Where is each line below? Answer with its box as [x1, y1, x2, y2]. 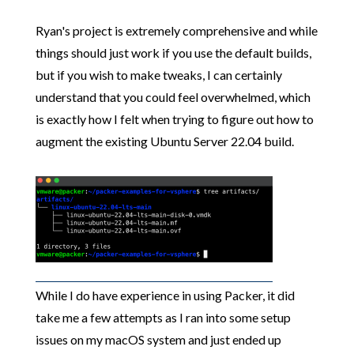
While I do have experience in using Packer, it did [35, 288, 295, 303]
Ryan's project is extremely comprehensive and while [35, 23, 318, 38]
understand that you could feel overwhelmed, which [35, 89, 311, 104]
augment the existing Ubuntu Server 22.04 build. [35, 134, 294, 149]
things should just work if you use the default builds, [35, 45, 311, 60]
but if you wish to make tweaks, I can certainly [35, 67, 282, 82]
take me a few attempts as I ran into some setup [35, 310, 291, 325]
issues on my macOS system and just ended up [35, 332, 281, 347]
